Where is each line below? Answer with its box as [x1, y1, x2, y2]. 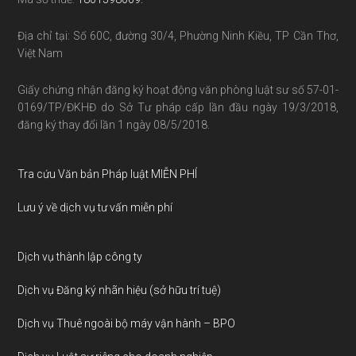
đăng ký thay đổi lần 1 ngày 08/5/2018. [17, 118, 211, 131]
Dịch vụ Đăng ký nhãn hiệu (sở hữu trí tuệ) [17, 283, 222, 296]
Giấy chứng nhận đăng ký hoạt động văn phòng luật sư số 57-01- [17, 83, 339, 96]
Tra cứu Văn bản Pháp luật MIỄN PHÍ [17, 167, 198, 180]
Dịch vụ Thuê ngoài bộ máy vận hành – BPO [17, 316, 236, 330]
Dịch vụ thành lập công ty [17, 250, 143, 263]
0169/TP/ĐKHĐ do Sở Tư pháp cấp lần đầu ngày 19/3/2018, [17, 100, 339, 114]
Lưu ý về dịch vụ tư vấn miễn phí [17, 200, 173, 214]
